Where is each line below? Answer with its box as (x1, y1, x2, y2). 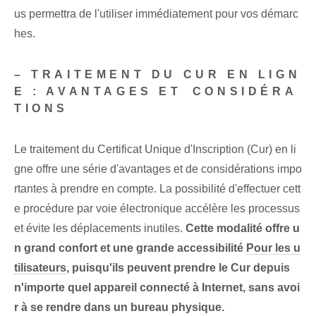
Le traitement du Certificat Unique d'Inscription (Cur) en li (14, 143, 296, 156)
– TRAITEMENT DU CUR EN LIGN (14, 68, 301, 81)
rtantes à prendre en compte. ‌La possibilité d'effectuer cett (14, 183, 300, 195)
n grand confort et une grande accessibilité (14, 242, 246, 255)
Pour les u (246, 242, 300, 255)
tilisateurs (14, 262, 66, 274)
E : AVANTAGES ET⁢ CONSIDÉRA (14, 85, 298, 98)
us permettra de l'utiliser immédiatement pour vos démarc (14, 8, 298, 20)
